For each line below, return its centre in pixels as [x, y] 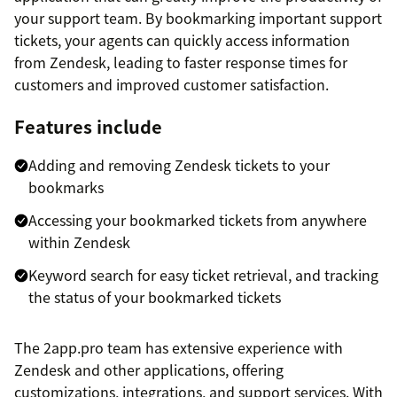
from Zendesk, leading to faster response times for [181, 62]
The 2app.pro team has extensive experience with [179, 347]
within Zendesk [79, 241]
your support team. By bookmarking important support [198, 17]
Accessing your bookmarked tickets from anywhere [198, 219]
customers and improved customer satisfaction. [171, 84]
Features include [88, 126]
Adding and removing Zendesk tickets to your [179, 164]
